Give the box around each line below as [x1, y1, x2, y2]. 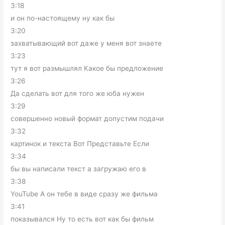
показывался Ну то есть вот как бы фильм [11, 215, 154, 223]
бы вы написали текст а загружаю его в [11, 165, 147, 173]
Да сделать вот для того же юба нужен [11, 89, 145, 98]
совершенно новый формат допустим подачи [11, 115, 164, 123]
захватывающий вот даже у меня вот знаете [11, 39, 162, 48]
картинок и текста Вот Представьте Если [11, 140, 150, 148]
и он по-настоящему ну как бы [11, 14, 115, 23]
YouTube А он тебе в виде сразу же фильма [11, 190, 158, 198]
